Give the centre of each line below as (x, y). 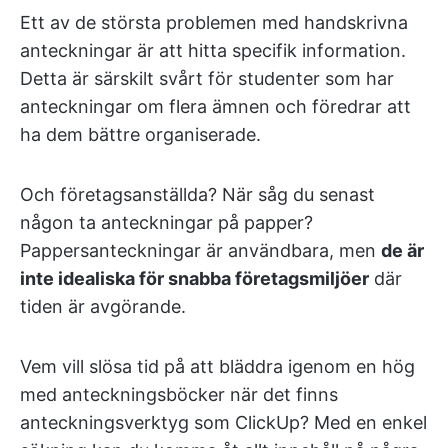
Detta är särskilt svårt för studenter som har (207, 79)
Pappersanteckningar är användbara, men (200, 251)
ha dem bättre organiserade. (140, 135)
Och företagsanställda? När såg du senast (197, 195)
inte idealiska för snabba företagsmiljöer (194, 279)
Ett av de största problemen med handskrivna (214, 23)
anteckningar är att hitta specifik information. (213, 51)
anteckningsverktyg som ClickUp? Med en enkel (223, 423)
